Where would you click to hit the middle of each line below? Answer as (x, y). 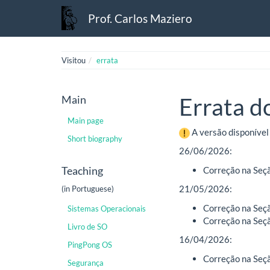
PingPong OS (90, 245)
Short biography (95, 138)
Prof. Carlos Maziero (140, 18)
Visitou (74, 60)
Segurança (86, 263)
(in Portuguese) (88, 188)
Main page (86, 120)
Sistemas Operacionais (107, 209)
